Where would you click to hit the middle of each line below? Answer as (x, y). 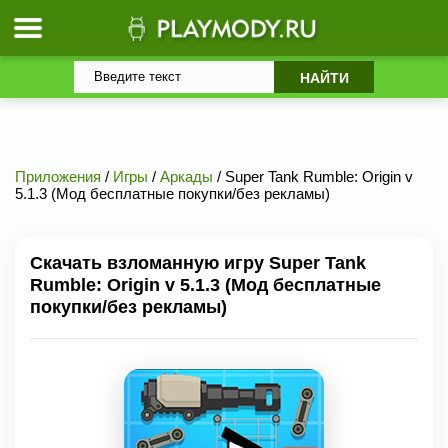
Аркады (186, 176)
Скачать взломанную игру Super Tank (198, 263)
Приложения (58, 176)
